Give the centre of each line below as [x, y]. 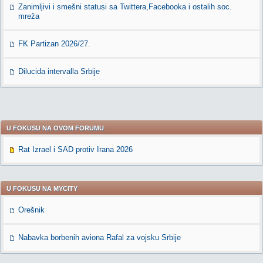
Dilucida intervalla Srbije [59, 71]
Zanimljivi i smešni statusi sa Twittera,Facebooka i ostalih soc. [125, 7]
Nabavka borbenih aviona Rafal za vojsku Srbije [100, 237]
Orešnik [31, 210]
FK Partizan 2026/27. [54, 44]
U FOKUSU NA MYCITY [42, 188]
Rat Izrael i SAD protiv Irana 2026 [75, 149]
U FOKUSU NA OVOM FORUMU [55, 128]
